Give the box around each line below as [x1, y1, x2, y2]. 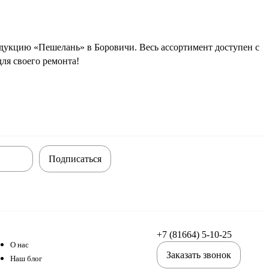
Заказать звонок [166, 250, 231, 261]
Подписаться [48, 154, 101, 165]
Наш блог [10, 253, 42, 263]
